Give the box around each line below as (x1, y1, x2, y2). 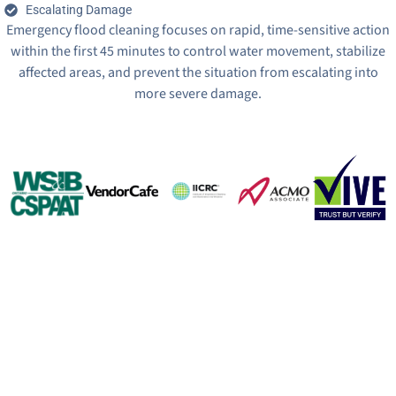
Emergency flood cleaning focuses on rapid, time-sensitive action (6, 20, 390, 41)
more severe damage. (134, 84, 262, 104)
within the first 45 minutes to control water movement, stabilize (11, 42, 385, 62)
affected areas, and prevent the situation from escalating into (18, 63, 378, 83)
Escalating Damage (25, 3, 132, 18)
